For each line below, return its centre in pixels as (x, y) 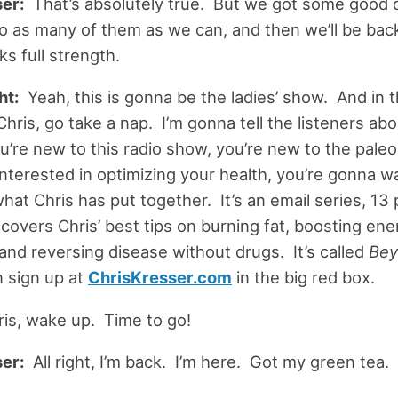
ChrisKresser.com (159, 278)
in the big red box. (303, 278)
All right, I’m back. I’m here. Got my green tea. (206, 362)
